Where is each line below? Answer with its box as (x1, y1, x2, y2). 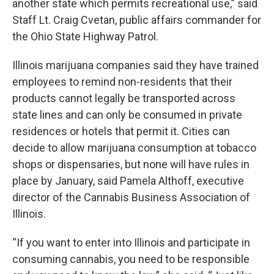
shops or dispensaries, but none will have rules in (12, 158, 250, 171)
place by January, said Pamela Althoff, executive (12, 174, 244, 187)
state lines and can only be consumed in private (12, 108, 242, 121)
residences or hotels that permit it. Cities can (12, 125, 230, 138)
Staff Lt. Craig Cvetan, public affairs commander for (12, 13, 261, 26)
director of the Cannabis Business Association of (12, 191, 250, 204)
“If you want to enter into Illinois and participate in (12, 236, 250, 249)
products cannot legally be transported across (12, 92, 235, 105)
